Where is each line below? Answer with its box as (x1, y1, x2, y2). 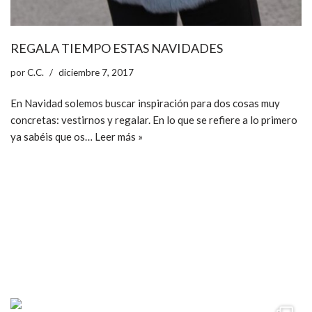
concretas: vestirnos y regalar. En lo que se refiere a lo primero (10, 114, 297, 127)
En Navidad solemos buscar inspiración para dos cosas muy (10, 97, 280, 110)
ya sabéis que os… (10, 130, 95, 143)
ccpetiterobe (45, 257, 108, 271)
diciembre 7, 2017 (58, 67, 134, 79)
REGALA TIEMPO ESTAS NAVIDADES (10, 40, 223, 56)
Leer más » (95, 130, 143, 143)
